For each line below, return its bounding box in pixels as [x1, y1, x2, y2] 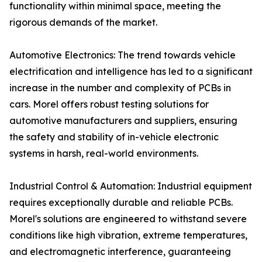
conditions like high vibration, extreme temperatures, [9, 229, 247, 241]
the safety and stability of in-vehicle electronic [9, 131, 219, 143]
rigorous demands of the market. [9, 16, 157, 28]
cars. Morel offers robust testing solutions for [9, 98, 209, 110]
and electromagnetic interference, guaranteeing [9, 246, 231, 257]
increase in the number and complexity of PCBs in [9, 82, 231, 94]
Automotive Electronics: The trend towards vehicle [9, 49, 236, 61]
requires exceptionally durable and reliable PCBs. [9, 196, 233, 208]
